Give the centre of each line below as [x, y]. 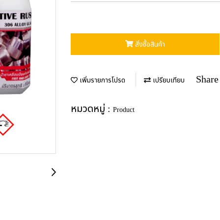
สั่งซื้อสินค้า [150, 44]
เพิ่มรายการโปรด [101, 80]
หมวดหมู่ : [92, 109]
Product [124, 110]
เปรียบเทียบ [168, 80]
